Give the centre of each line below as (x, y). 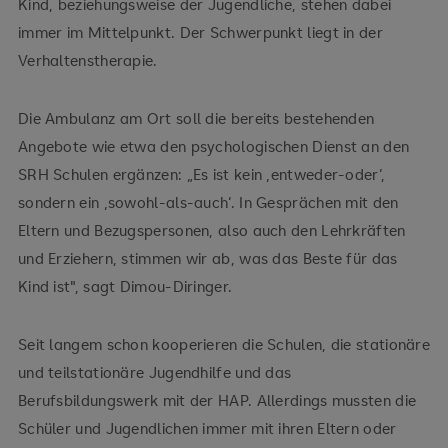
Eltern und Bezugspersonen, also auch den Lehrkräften (211, 230)
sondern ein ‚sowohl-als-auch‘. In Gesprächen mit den (208, 202)
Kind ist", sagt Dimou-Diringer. (125, 286)
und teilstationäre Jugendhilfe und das (154, 372)
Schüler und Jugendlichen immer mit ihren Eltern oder (207, 428)
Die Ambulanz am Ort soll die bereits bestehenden (196, 118)
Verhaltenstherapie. (87, 60)
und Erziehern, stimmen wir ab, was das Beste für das (207, 258)
